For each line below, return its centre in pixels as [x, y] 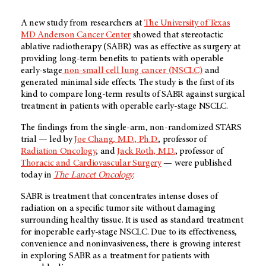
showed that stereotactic [177, 35]
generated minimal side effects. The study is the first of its [128, 82]
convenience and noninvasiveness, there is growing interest [131, 244]
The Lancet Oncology [94, 175]
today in [37, 175]
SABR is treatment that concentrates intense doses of [119, 196]
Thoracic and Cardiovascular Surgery [91, 163]
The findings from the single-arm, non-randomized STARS [131, 127]
